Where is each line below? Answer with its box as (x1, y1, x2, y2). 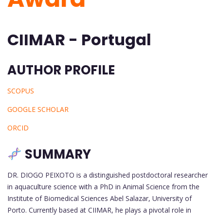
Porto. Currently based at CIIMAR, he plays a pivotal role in (7, 205, 191, 215)
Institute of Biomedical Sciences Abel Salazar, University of (7, 194, 192, 203)
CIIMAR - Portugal (7, 29, 151, 51)
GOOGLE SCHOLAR (7, 105, 69, 114)
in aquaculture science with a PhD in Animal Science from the (7, 182, 200, 192)
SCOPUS (7, 86, 34, 96)
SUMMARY (21, 145, 91, 163)
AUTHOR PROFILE (7, 61, 115, 79)
